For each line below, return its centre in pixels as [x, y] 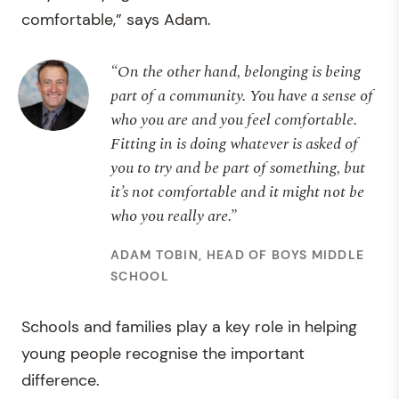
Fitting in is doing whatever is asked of [234, 144]
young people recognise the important [163, 354]
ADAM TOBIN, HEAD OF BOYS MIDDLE [238, 255]
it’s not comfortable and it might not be [237, 192]
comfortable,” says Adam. [116, 20]
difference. [61, 380]
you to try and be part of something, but [238, 168]
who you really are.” [174, 216]
